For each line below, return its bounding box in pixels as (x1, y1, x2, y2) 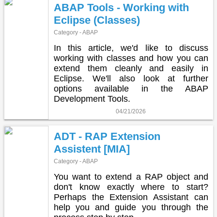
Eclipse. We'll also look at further (53, 74, 208, 84)
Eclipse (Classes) (53, 14, 140, 27)
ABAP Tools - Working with (53, 1, 189, 14)
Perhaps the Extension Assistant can (53, 192, 208, 202)
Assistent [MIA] (53, 143, 130, 155)
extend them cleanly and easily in (53, 63, 208, 74)
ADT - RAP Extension (53, 130, 160, 143)
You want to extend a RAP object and (53, 172, 208, 182)
